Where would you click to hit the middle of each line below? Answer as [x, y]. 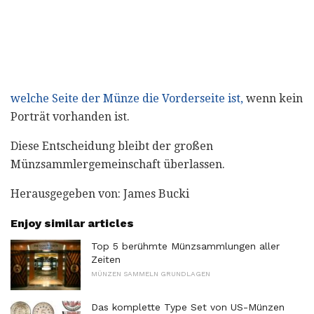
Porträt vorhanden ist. [70, 117]
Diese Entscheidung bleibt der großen [112, 146]
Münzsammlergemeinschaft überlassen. [118, 165]
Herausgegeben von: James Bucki [100, 194]
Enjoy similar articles [72, 224]
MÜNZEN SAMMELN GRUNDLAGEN [151, 274]
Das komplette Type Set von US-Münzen [188, 307]
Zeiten [106, 260]
